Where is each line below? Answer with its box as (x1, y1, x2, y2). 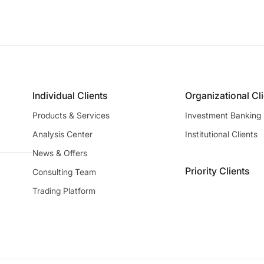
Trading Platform (32, 185, 95, 196)
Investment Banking (184, 110, 261, 120)
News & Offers (32, 147, 87, 158)
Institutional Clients (184, 128, 258, 139)
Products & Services (32, 110, 110, 120)
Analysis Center (32, 128, 93, 139)
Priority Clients (184, 164, 249, 177)
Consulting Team (32, 166, 96, 177)
